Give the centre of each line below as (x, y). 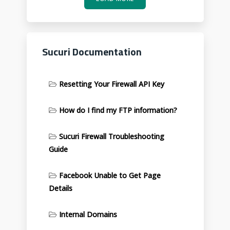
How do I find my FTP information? (118, 110)
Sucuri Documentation (92, 52)
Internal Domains (88, 214)
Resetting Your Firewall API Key (111, 84)
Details (60, 188)
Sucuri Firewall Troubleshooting (111, 136)
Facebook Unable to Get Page (110, 175)
